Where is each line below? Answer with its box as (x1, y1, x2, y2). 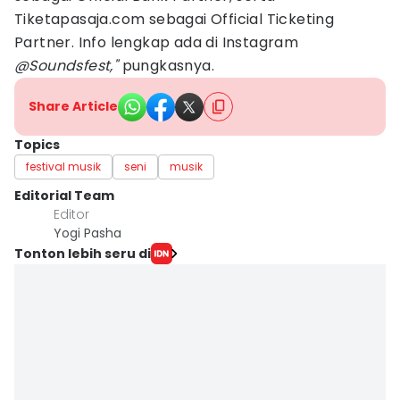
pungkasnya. (118, 55, 215, 76)
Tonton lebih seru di (14, 244, 151, 262)
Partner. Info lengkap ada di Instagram (14, 32, 299, 53)
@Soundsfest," (14, 55, 119, 76)
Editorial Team (14, 187, 114, 204)
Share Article (29, 97, 118, 115)
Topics (14, 136, 60, 154)
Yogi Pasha (54, 224, 121, 242)
